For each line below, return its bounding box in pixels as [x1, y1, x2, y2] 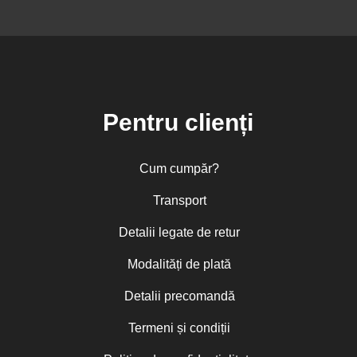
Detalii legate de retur [119, 226, 241, 240]
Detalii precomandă [124, 289, 235, 304]
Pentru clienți [103, 109, 254, 136]
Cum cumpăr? [139, 162, 220, 176]
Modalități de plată [127, 257, 232, 272]
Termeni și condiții [128, 321, 231, 335]
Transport [152, 194, 206, 208]
